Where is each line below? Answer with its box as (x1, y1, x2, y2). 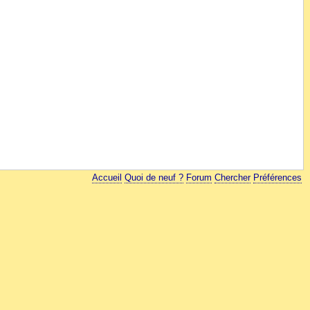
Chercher (215, 172, 251, 183)
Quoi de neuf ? (125, 172, 184, 183)
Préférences (253, 172, 302, 183)
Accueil (92, 172, 122, 183)
